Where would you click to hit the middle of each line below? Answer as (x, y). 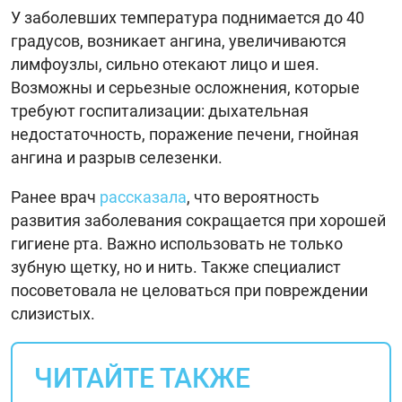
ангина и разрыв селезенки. (117, 157)
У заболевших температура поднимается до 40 (188, 17)
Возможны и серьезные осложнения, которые (185, 87)
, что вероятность (253, 197)
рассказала (143, 197)
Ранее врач (55, 197)
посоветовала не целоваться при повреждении (189, 290)
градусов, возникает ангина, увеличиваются (179, 40)
